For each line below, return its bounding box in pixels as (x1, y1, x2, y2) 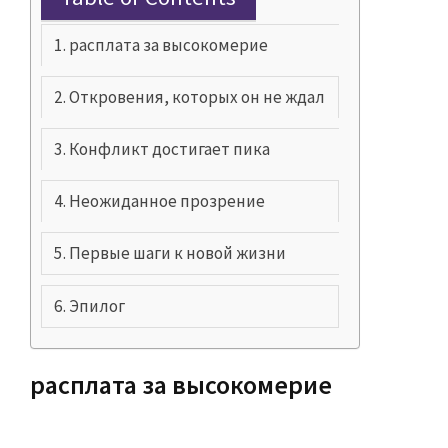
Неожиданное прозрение (69, 190, 266, 213)
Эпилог (69, 295, 126, 318)
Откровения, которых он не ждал (69, 86, 326, 109)
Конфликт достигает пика (69, 138, 271, 161)
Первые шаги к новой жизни (69, 242, 287, 265)
